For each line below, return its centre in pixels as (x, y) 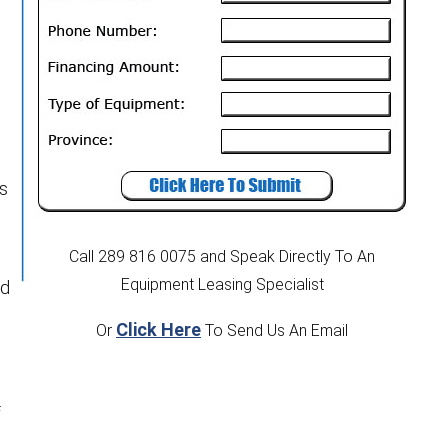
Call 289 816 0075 (132, 257)
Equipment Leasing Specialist (222, 285)
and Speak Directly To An (287, 257)
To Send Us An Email (274, 331)
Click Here (158, 330)
